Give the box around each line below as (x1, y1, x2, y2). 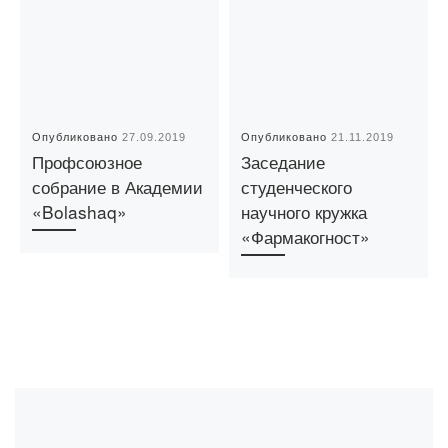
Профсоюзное (32, 149, 143, 175)
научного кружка (241, 199, 368, 225)
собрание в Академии (32, 174, 204, 200)
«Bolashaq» (32, 199, 128, 225)
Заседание (241, 149, 326, 175)
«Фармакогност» (241, 224, 371, 250)
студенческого (241, 174, 353, 200)
